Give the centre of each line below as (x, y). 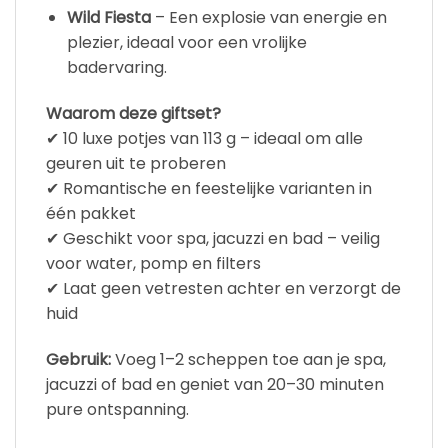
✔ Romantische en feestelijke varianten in (209, 188)
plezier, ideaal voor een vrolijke (186, 42)
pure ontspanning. (117, 409)
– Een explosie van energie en (268, 17)
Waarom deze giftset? (133, 113)
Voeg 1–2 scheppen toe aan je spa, (248, 359)
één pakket (91, 213)
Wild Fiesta (108, 17)
